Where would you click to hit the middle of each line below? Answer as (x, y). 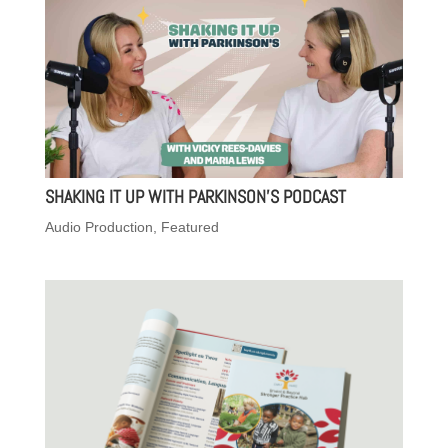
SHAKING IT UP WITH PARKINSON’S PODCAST (195, 196)
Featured (189, 226)
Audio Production (98, 226)
